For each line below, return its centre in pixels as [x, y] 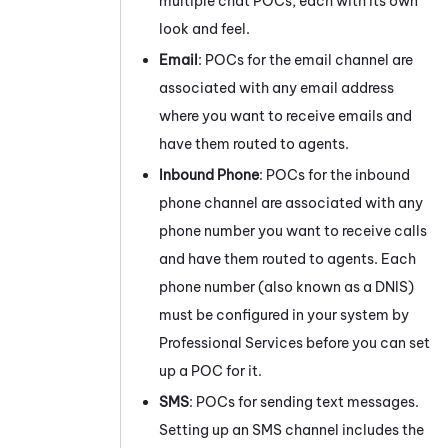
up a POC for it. [210, 370]
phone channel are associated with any [291, 202]
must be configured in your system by [284, 314]
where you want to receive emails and [285, 115]
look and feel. [204, 28]
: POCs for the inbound [334, 174]
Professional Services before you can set [294, 342]
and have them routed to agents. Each [287, 258]
